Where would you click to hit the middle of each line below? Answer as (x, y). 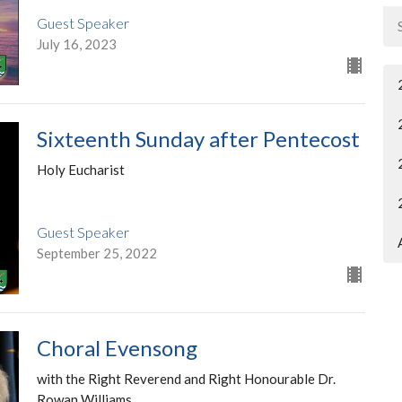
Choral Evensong (117, 347)
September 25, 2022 (96, 253)
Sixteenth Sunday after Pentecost (198, 139)
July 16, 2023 (76, 44)
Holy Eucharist (80, 170)
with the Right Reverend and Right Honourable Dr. (186, 378)
